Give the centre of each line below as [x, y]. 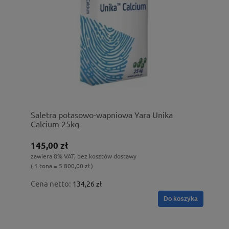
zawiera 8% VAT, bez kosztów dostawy [84, 156]
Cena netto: [52, 183]
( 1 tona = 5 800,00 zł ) [62, 165]
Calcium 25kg [55, 123]
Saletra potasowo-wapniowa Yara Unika [102, 114]
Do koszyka [181, 199]
